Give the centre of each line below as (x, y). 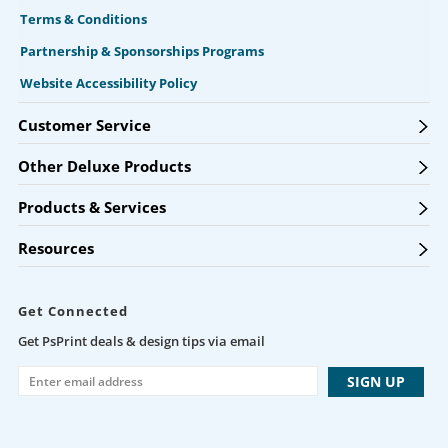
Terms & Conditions (83, 19)
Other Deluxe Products (104, 166)
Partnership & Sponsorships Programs (141, 51)
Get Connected (72, 311)
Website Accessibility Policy (108, 83)
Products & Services (91, 207)
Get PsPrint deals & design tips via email (141, 341)
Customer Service (84, 125)
